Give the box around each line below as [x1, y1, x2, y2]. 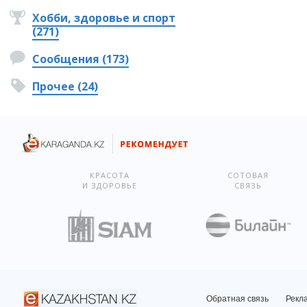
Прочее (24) [32, 79, 98, 94]
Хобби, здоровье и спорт [32, 10, 175, 25]
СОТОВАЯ [228, 170, 269, 180]
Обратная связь [206, 294, 269, 304]
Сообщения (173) [32, 51, 129, 66]
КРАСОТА [89, 170, 130, 180]
